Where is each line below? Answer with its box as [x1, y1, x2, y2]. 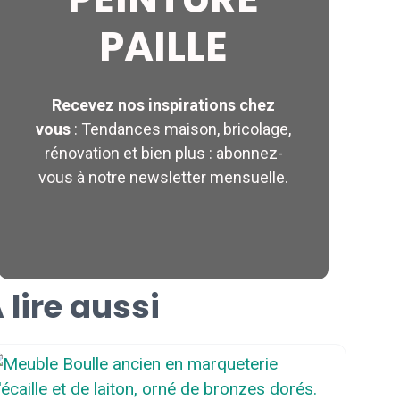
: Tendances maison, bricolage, [71, 120, 291, 138]
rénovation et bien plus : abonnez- [44, 144, 283, 162]
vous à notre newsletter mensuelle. [38, 168, 288, 187]
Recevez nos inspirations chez [52, 96, 275, 114]
